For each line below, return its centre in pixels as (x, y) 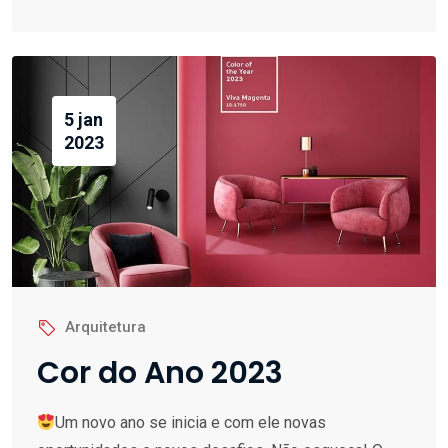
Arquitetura (105, 327)
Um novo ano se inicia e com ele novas (191, 423)
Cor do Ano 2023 (160, 373)
